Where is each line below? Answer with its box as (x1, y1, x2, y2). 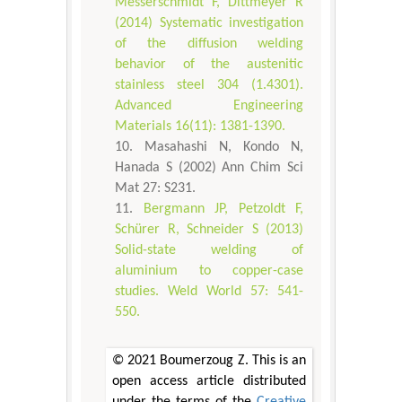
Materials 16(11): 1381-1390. (115, 118, 285, 134)
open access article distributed (112, 373, 306, 389)
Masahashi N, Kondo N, (144, 139, 303, 154)
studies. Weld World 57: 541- (115, 284, 303, 299)
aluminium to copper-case (115, 263, 303, 278)
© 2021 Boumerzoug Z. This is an (112, 353, 306, 368)
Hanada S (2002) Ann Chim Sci (115, 160, 303, 175)
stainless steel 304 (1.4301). (115, 77, 303, 92)
